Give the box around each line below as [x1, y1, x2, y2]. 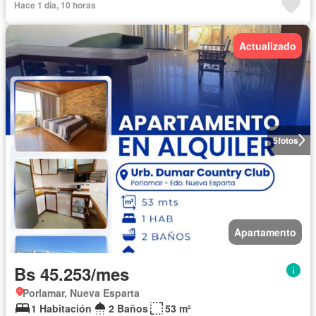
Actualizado [239, 38, 296, 53]
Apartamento [234, 224, 296, 239]
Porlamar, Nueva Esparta [23, 285, 140, 300]
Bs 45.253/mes [14, 261, 129, 286]
